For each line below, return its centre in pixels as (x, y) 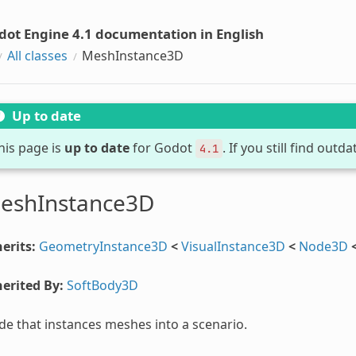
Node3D (323, 246)
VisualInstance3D (233, 246)
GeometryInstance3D (103, 246)
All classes (37, 55)
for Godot (162, 147)
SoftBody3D (102, 285)
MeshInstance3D (132, 55)
